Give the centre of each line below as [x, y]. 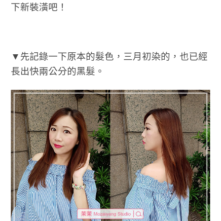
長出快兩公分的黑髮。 [57, 72]
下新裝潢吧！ [39, 7]
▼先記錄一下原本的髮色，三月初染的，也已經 [109, 57]
